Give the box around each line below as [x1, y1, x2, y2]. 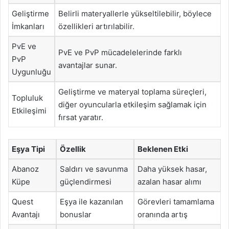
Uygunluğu [12, 67, 51, 77]
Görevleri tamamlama [138, 196, 214, 207]
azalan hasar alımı [138, 176, 201, 187]
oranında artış [138, 209, 188, 219]
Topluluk [12, 93, 43, 103]
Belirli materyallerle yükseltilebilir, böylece [58, 9, 212, 18]
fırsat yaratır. [58, 112, 103, 122]
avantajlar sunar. [58, 60, 117, 70]
